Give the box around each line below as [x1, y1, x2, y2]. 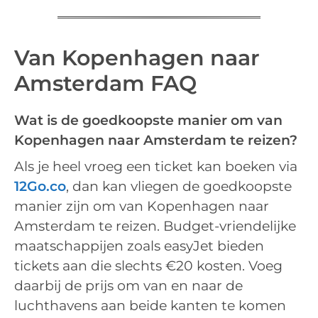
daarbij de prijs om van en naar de [14, 278, 243, 295]
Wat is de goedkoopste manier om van [14, 111, 283, 128]
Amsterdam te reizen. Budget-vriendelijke [14, 218, 296, 235]
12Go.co [14, 178, 66, 195]
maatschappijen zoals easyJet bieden [14, 238, 264, 255]
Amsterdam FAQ [14, 70, 197, 97]
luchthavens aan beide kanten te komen [14, 297, 286, 314]
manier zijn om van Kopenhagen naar [14, 198, 269, 215]
